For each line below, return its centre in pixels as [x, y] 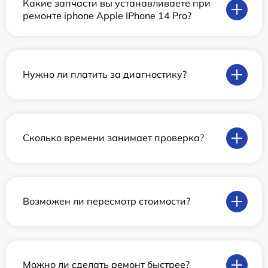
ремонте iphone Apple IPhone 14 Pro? [107, 15]
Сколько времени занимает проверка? [113, 138]
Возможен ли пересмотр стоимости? [106, 201]
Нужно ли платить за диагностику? [105, 74]
